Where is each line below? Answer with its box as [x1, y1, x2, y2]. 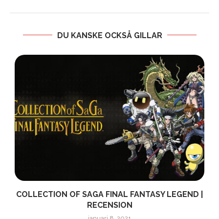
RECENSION [87, 200, 132, 210]
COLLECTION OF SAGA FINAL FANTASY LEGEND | [16, 190, 203, 199]
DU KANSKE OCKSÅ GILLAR [57, 30, 162, 40]
